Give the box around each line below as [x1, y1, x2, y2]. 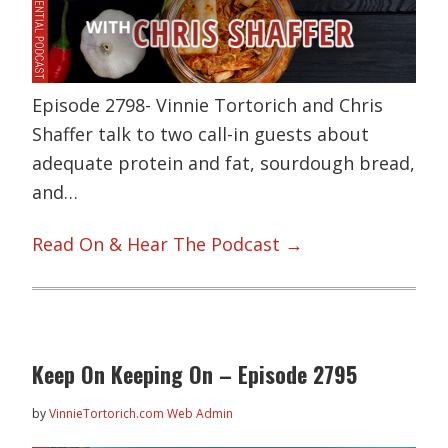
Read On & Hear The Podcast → [32, 231, 304, 256]
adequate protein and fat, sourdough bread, [32, 151, 416, 176]
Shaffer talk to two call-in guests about [32, 122, 370, 147]
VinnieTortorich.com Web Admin [49, 404, 234, 422]
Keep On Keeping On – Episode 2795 [32, 357, 358, 390]
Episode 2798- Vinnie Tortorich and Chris [32, 93, 384, 118]
